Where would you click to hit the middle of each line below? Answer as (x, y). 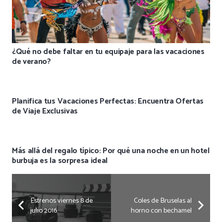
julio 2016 (43, 211)
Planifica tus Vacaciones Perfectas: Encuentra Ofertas (108, 101)
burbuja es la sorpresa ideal (60, 161)
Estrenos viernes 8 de (61, 201)
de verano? (31, 62)
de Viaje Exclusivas (45, 111)
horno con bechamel (162, 211)
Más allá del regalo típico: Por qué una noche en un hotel (111, 151)
